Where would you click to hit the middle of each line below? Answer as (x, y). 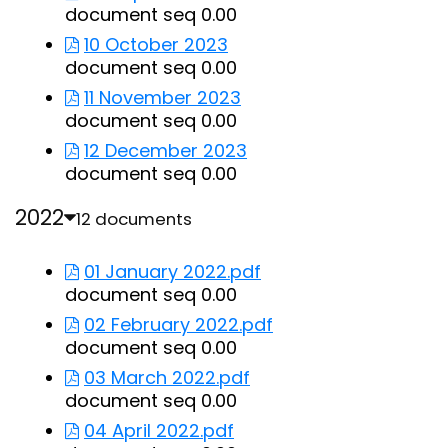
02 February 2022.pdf (178, 324)
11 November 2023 (162, 97)
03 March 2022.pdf (167, 377)
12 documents (134, 219)
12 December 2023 (165, 150)
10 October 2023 (156, 44)
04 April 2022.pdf (159, 430)
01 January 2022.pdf (172, 271)
